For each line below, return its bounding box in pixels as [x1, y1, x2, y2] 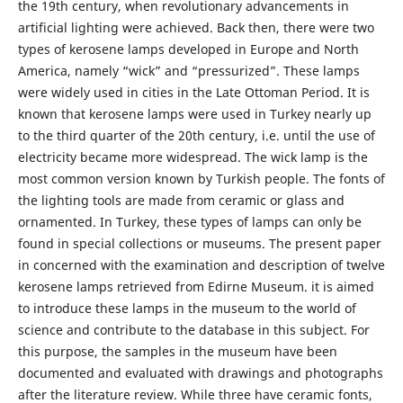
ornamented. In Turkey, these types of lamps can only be [17, 213, 362, 231]
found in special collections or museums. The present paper [17, 235, 381, 253]
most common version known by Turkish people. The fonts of [17, 170, 385, 188]
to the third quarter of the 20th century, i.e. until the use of [17, 127, 375, 145]
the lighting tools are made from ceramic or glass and [17, 192, 345, 210]
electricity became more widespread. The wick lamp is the [17, 148, 368, 166]
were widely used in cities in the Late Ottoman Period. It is [17, 84, 370, 102]
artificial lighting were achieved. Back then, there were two [17, 19, 374, 37]
